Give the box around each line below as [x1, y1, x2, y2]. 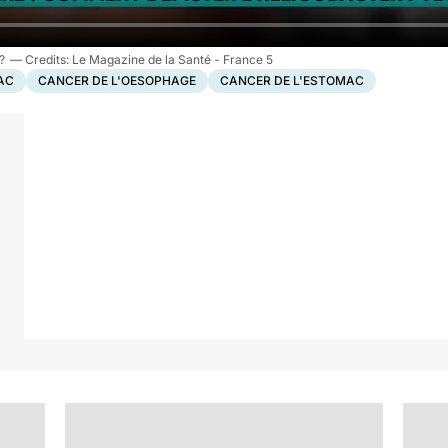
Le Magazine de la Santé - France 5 [72, 52, 273, 67]
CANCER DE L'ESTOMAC [220, 73, 364, 88]
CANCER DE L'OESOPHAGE [38, 73, 196, 88]
